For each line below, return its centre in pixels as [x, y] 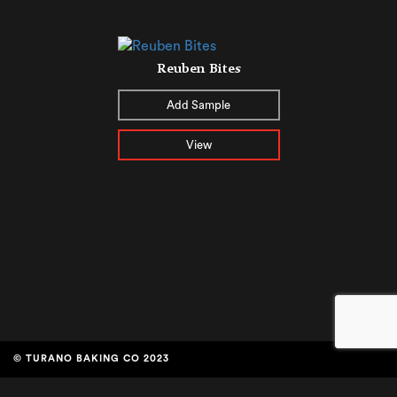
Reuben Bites [198, 68]
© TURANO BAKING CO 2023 [91, 358]
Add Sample [198, 105]
